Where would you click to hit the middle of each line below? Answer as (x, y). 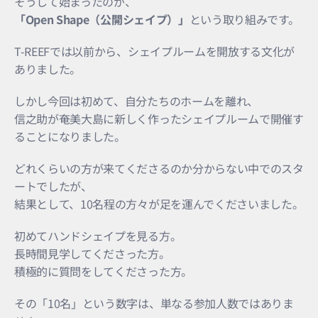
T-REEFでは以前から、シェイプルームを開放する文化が (155, 51)
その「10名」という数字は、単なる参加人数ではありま (154, 303)
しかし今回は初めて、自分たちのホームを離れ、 (136, 100)
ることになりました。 (70, 136)
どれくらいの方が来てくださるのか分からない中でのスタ (159, 168)
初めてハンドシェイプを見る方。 (98, 235)
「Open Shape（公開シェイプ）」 (102, 19)
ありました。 (48, 68)
